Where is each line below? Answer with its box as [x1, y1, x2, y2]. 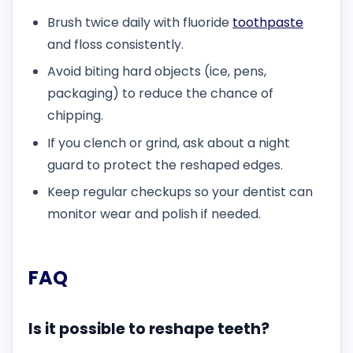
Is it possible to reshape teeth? [28, 318, 269, 340]
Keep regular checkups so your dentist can [47, 183, 313, 202]
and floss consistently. [47, 35, 184, 54]
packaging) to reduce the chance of [47, 84, 273, 103]
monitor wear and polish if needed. [47, 205, 261, 224]
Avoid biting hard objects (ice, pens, [47, 62, 266, 81]
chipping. [47, 106, 103, 125]
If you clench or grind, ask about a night [47, 133, 290, 152]
